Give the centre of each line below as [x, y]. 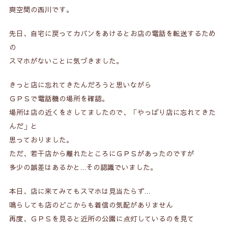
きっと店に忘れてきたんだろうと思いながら [80, 85]
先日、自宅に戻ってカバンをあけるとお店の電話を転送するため [112, 33]
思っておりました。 [41, 140]
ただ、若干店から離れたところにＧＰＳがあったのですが [102, 153]
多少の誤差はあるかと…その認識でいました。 [83, 167]
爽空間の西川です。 [41, 9]
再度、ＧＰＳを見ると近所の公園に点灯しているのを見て [102, 219]
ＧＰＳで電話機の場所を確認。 [59, 98]
